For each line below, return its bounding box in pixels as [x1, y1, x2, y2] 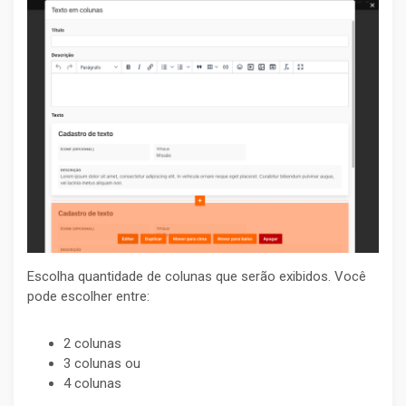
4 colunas [63, 374, 121, 391]
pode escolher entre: [27, 287, 150, 304]
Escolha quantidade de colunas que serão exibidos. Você [27, 267, 366, 285]
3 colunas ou [63, 354, 140, 372]
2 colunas [63, 334, 121, 352]
